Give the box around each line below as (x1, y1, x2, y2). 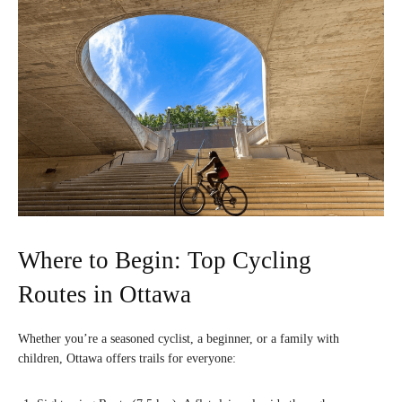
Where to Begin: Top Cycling (18, 246, 311, 274)
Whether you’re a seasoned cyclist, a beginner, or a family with (18, 331, 339, 345)
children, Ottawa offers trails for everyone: (18, 351, 236, 365)
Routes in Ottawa (18, 280, 191, 308)
